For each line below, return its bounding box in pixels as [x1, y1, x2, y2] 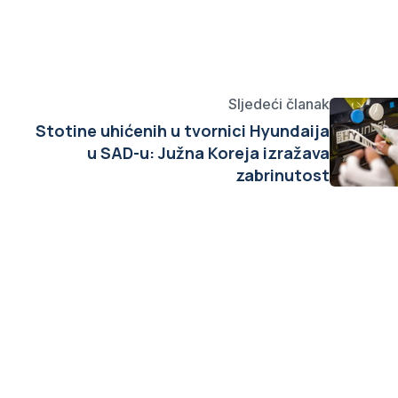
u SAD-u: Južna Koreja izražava [87, 142, 330, 163]
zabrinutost [235, 164, 330, 186]
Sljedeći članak [228, 95, 330, 113]
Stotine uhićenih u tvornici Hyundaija [36, 120, 330, 141]
